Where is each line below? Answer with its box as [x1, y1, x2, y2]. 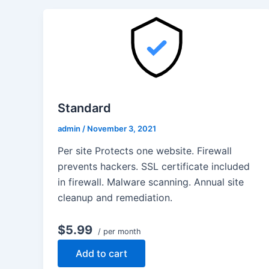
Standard [58, 100, 111, 115]
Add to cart [76, 247, 127, 260]
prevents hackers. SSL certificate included [58, 160, 250, 173]
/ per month [95, 227, 141, 237]
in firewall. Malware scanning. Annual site [58, 176, 244, 189]
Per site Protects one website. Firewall [58, 145, 232, 157]
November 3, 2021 [87, 123, 156, 133]
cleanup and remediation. [58, 192, 172, 204]
